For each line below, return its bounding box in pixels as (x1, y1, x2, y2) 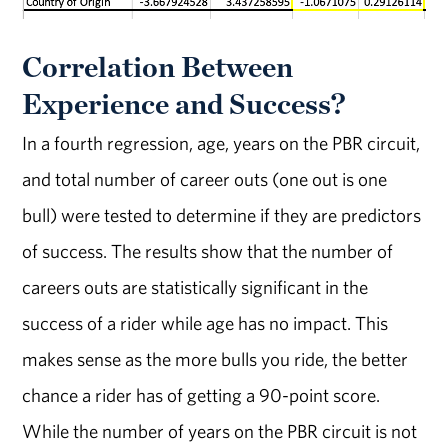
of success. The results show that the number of (22, 239, 394, 264)
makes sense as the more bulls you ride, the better (22, 347, 409, 372)
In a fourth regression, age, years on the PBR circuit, (22, 131, 421, 156)
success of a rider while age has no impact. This (22, 311, 389, 336)
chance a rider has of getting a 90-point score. (22, 383, 381, 408)
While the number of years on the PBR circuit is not (22, 419, 418, 444)
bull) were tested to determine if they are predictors (22, 203, 422, 228)
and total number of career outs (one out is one (22, 167, 388, 192)
